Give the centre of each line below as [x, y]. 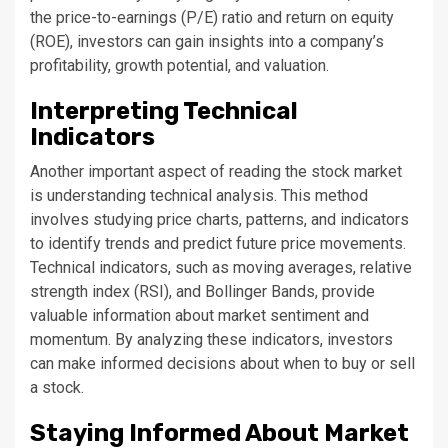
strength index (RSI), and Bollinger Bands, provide [202, 291]
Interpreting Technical [164, 111]
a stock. [57, 387]
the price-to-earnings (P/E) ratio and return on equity [212, 17]
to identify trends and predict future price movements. [218, 243]
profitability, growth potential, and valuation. [179, 65]
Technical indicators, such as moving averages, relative [221, 267]
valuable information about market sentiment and [199, 315]
